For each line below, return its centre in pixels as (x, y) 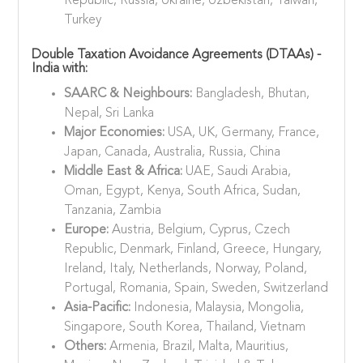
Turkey (83, 20)
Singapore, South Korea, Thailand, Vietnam (185, 327)
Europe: (88, 230)
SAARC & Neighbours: (130, 94)
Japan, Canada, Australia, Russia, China (173, 152)
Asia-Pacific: (99, 307)
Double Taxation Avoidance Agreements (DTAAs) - (177, 55)
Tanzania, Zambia (113, 210)
